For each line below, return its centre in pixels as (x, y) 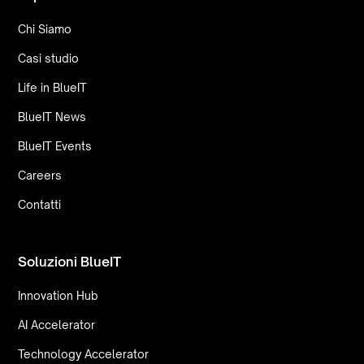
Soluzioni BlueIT (70, 261)
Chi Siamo (45, 28)
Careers (40, 175)
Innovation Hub (58, 295)
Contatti (40, 204)
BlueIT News (52, 116)
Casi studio (49, 58)
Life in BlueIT (53, 87)
